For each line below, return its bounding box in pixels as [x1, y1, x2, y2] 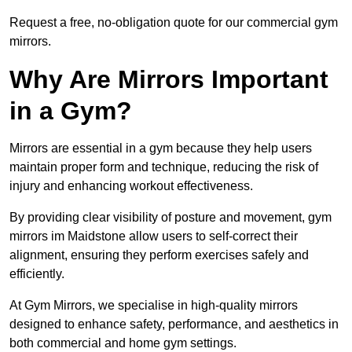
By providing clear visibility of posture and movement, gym [9, 211, 332, 225]
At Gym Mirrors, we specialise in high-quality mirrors [9, 299, 298, 313]
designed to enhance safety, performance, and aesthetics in [9, 317, 339, 332]
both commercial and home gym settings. [9, 336, 236, 350]
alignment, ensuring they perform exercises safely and [9, 248, 309, 262]
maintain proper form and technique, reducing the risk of [9, 160, 318, 174]
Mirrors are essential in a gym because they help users [9, 141, 312, 156]
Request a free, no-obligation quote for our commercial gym [9, 16, 338, 30]
